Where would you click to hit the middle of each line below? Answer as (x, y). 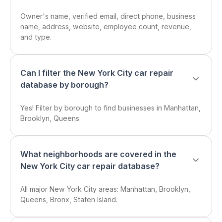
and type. (36, 37)
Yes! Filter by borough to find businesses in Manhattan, (111, 108)
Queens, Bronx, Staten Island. (69, 199)
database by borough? (64, 85)
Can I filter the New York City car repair (97, 73)
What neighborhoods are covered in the (98, 154)
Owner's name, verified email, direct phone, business (108, 16)
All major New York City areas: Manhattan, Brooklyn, (105, 189)
